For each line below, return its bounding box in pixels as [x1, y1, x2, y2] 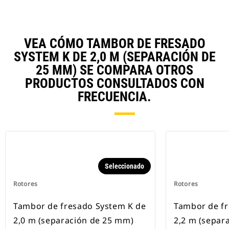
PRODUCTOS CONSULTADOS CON [25, 76, 204, 91]
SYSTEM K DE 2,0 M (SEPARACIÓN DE [13, 49, 216, 65]
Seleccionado [105, 162, 144, 171]
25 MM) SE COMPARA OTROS [36, 62, 193, 78]
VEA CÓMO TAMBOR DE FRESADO [24, 36, 205, 52]
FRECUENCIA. [78, 89, 151, 105]
